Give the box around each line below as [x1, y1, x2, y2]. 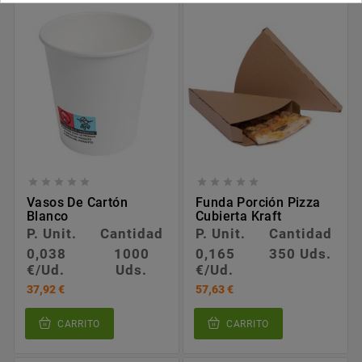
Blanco [27, 208, 69, 224]
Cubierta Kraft [196, 208, 282, 224]
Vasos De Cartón [27, 194, 128, 210]
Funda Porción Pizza [196, 194, 321, 210]
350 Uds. [269, 245, 332, 262]
